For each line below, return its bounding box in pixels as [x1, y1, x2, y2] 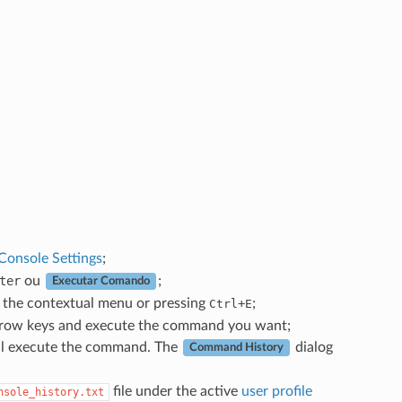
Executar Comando [51, 275, 150, 287]
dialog [291, 339, 333, 354]
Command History [188, 342, 284, 354]
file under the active [109, 383, 241, 398]
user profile [240, 383, 312, 398]
